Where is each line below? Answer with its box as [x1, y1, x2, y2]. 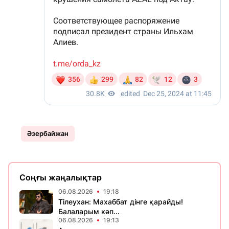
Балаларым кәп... [58, 207, 120, 216]
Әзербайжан [27, 129, 68, 138]
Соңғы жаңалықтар [19, 172, 102, 182]
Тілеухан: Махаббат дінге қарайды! [58, 197, 183, 206]
